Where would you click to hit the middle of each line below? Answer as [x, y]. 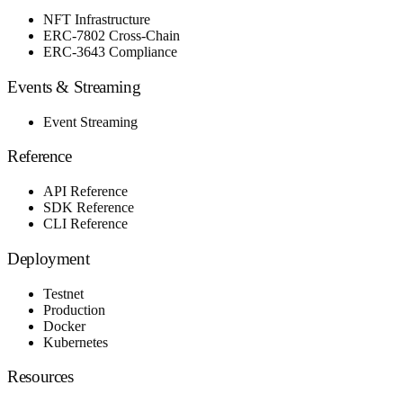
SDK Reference [89, 208]
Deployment [49, 258]
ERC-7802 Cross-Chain [112, 36]
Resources [40, 377]
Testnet [63, 293]
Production [74, 309]
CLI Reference [85, 224]
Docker [64, 326]
